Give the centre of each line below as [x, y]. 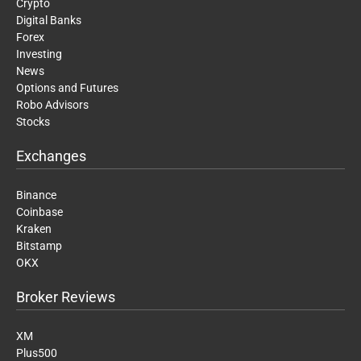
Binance [36, 195]
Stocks [33, 122]
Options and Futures [67, 88]
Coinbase [39, 212]
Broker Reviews [66, 297]
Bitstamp [39, 246]
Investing [39, 54]
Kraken [34, 229]
